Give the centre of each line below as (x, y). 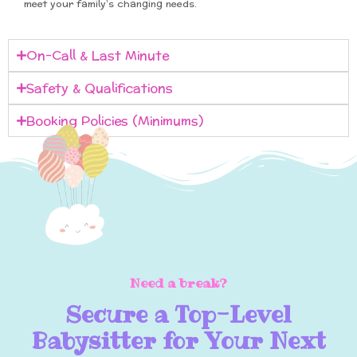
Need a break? (178, 282)
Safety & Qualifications (100, 88)
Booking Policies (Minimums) (115, 121)
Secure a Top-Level (178, 314)
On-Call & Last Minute (98, 56)
